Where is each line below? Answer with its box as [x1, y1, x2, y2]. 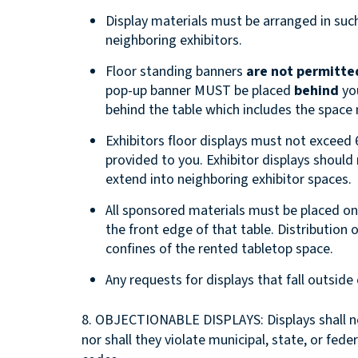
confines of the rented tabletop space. [105, 238, 333, 259]
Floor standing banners [105, 61, 246, 82]
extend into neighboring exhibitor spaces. [105, 169, 355, 189]
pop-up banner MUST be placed [105, 80, 294, 101]
